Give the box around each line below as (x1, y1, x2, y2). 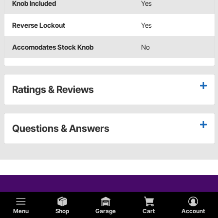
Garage (95, 207, 116, 215)
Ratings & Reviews (12, 84, 94, 96)
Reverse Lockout (12, 21, 65, 30)
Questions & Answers (12, 123, 109, 135)
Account (181, 207, 205, 215)
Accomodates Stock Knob (12, 43, 93, 52)
